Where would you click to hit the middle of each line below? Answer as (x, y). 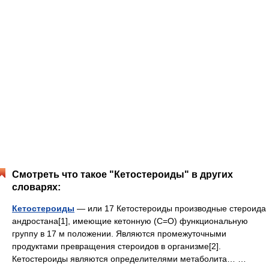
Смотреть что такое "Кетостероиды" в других (122, 174)
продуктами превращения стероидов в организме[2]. (116, 246)
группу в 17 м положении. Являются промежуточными (119, 234)
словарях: (36, 187)
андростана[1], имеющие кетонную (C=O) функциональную (130, 221)
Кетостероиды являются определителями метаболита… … (131, 259)
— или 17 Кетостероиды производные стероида (170, 208)
